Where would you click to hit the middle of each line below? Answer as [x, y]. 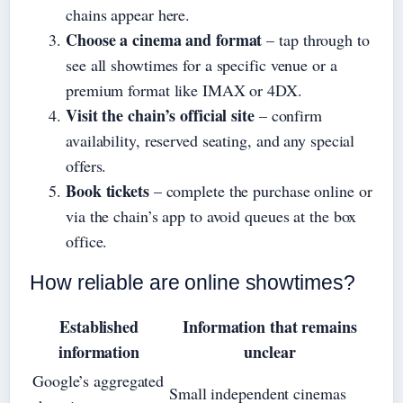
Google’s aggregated [99, 381]
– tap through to [316, 40]
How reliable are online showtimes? [193, 283]
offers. [86, 166]
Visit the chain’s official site [160, 116]
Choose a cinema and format [164, 40]
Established [99, 327]
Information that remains [270, 327]
